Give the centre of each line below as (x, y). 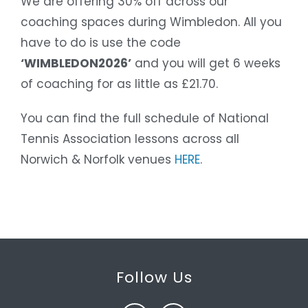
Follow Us (154, 278)
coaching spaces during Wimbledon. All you (151, 22)
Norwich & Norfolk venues (98, 160)
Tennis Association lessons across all (130, 139)
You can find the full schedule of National (145, 119)
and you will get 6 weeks (206, 64)
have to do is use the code (101, 43)
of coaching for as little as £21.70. (119, 84)
